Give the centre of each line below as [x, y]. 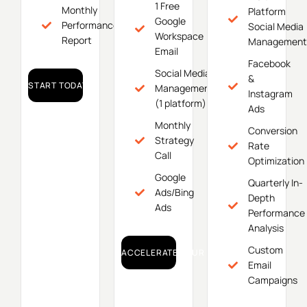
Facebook [269, 63]
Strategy [174, 140]
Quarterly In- [275, 182]
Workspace [179, 36]
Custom [265, 249]
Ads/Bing [174, 192]
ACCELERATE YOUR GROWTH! [185, 252]
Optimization [276, 160]
